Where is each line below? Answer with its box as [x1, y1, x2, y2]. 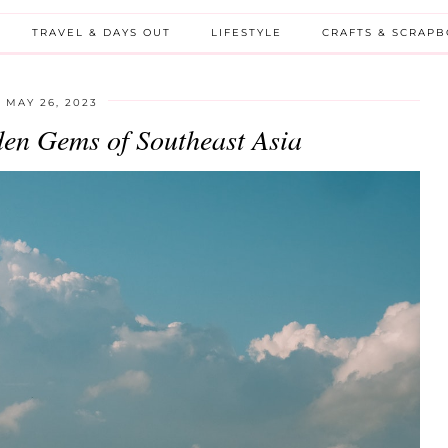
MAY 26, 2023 [5, 95, 98, 109]
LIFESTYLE [211, 25, 282, 39]
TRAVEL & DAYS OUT [32, 25, 171, 39]
